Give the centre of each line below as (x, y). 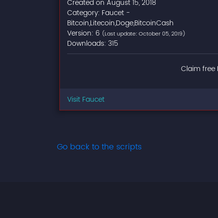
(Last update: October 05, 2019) (144, 34)
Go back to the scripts (99, 147)
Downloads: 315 (93, 44)
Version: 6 (84, 33)
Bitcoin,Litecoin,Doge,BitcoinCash (120, 23)
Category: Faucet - (99, 13)
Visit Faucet (86, 100)
